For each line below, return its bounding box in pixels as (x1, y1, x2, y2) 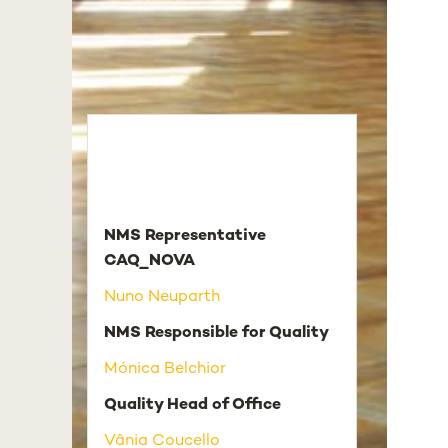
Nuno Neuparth (104, 289, 220, 306)
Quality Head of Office (104, 397, 281, 414)
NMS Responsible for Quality (104, 325, 329, 342)
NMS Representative (104, 228, 266, 245)
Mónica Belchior (104, 361, 226, 378)
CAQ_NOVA (104, 253, 195, 270)
